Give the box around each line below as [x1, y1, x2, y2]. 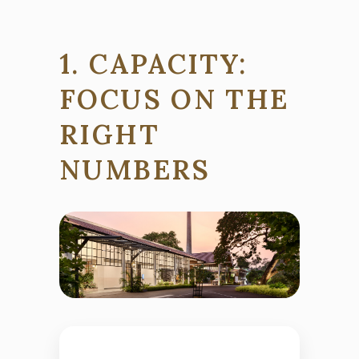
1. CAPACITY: [59, 46, 248, 81]
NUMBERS [59, 151, 211, 187]
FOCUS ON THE [59, 81, 289, 116]
